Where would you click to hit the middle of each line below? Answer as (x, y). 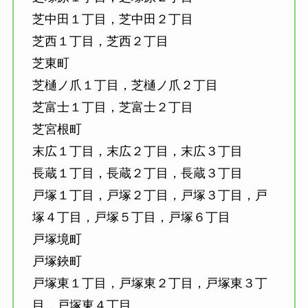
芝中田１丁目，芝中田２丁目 (112, 20)
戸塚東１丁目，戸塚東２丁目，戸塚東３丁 (150, 284)
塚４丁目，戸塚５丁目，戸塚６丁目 (131, 218)
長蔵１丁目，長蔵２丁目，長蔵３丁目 (137, 174)
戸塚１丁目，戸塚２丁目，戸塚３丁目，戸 (150, 196)
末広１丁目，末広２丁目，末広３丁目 (137, 152)
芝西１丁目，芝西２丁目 (100, 42)
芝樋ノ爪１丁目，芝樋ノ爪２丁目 (125, 86)
